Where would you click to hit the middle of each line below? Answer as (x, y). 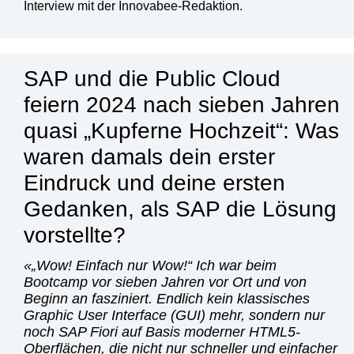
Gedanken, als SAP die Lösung (180, 209)
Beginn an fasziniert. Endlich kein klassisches (167, 298)
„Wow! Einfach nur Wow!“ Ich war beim (154, 265)
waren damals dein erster (149, 156)
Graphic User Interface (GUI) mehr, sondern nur (174, 315)
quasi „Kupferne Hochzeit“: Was (181, 130)
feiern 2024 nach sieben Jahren (182, 104)
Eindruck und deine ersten (154, 183)
